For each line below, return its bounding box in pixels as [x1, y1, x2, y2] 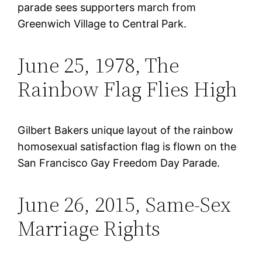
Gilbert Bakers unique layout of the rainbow [18, 123, 234, 136]
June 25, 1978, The [18, 50, 180, 80]
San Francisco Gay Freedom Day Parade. [18, 156, 220, 169]
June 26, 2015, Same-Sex [18, 189, 232, 219]
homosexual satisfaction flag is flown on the [18, 140, 237, 153]
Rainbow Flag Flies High [18, 74, 238, 104]
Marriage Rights [18, 213, 161, 243]
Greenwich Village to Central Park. [18, 17, 187, 30]
